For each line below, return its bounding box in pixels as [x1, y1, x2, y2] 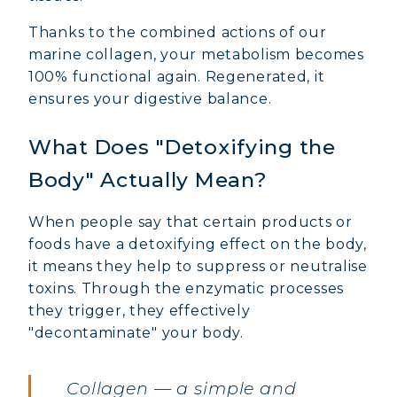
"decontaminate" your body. [28, 324, 244, 342]
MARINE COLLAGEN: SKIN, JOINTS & [67, 348, 360, 366]
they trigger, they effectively [28, 302, 251, 320]
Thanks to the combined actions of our [28, 24, 327, 42]
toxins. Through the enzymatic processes [28, 280, 345, 298]
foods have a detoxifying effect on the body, [28, 236, 367, 253]
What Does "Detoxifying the [28, 135, 336, 160]
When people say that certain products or [28, 214, 353, 231]
